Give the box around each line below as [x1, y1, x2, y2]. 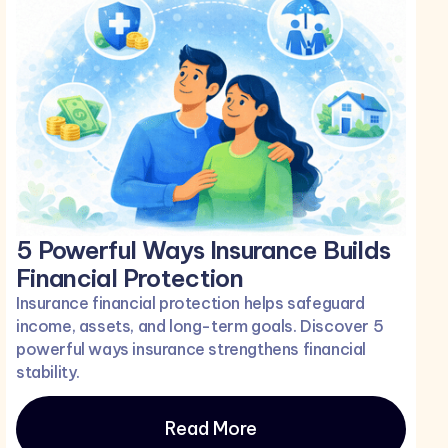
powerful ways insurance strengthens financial [16, 339, 366, 360]
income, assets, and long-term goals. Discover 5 [16, 316, 384, 337]
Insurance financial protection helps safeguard [16, 293, 365, 314]
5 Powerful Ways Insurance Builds [16, 235, 391, 266]
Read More [165, 417, 257, 441]
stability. [16, 362, 80, 383]
